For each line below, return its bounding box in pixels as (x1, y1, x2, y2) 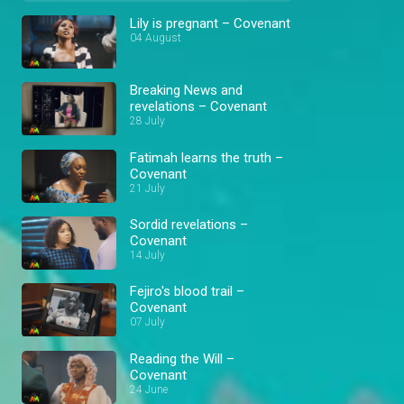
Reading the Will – (130, 350, 234, 367)
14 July (130, 248, 165, 262)
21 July (130, 181, 165, 195)
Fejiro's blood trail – (130, 283, 244, 300)
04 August (130, 32, 181, 44)
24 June (130, 382, 168, 396)
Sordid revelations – (130, 216, 248, 233)
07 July (130, 316, 165, 329)
